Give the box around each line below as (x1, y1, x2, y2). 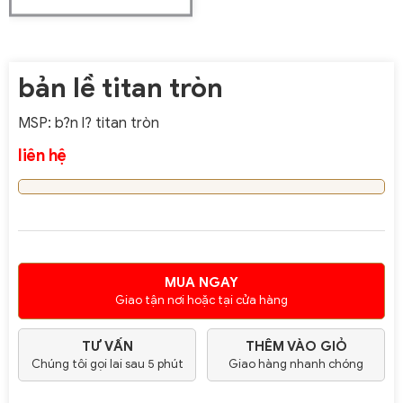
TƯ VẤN (81, 337, 133, 354)
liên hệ (18, 145, 67, 166)
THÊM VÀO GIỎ (245, 337, 347, 354)
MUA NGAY (165, 273, 238, 291)
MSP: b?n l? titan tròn (18, 113, 159, 132)
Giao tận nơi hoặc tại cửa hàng (115, 291, 288, 308)
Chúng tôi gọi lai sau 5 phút (31, 355, 184, 372)
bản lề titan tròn (18, 70, 223, 105)
